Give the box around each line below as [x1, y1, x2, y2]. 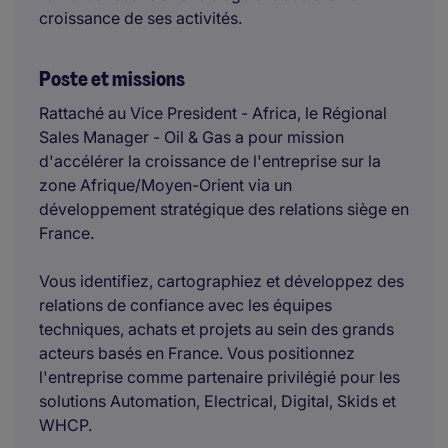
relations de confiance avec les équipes [39, 295, 332, 315]
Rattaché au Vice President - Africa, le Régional [39, 103, 387, 123]
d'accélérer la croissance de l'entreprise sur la [39, 151, 381, 171]
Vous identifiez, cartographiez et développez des [39, 271, 404, 291]
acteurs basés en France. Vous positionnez [39, 343, 355, 363]
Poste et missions [39, 66, 185, 92]
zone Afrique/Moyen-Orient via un [39, 175, 292, 195]
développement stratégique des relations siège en [39, 199, 409, 219]
